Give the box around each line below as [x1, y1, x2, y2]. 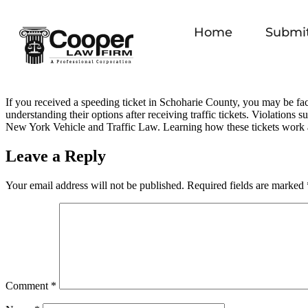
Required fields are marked [187, 179, 307, 191]
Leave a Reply [5, 146, 106, 165]
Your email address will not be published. [5, 179, 184, 191]
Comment [5, 279, 51, 291]
